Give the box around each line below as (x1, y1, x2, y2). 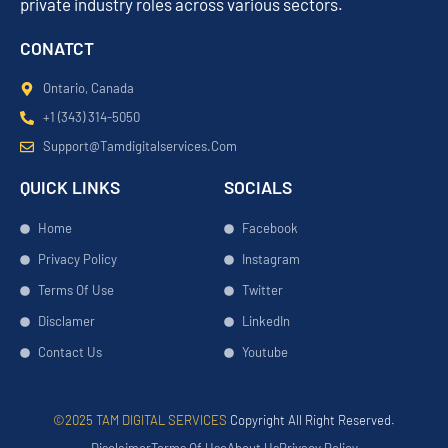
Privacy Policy (37, 251, 117, 267)
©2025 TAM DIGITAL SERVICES (53, 412, 227, 428)
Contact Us (37, 344, 102, 360)
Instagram (241, 251, 300, 267)
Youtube (241, 344, 288, 360)
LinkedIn (241, 313, 290, 329)
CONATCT (20, 37, 94, 59)
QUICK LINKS (20, 176, 120, 198)
